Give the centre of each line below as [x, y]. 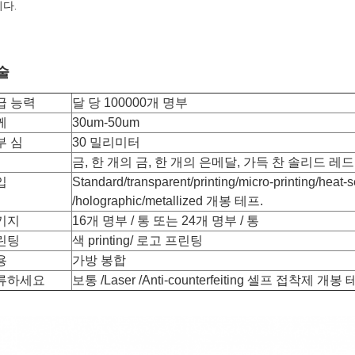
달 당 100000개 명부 [130, 103]
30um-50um [106, 122]
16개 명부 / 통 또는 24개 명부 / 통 [166, 221]
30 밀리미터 [106, 142]
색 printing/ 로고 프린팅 [137, 240]
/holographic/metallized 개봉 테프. [168, 201]
